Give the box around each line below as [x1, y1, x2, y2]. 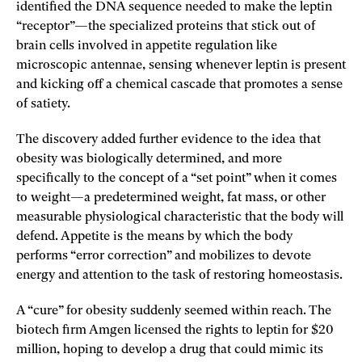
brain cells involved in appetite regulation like [16, 39, 277, 53]
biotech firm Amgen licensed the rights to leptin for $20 [16, 323, 334, 337]
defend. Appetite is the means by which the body [16, 229, 293, 243]
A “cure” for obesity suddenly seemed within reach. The [16, 304, 331, 318]
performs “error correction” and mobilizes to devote [16, 249, 311, 263]
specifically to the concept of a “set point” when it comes [16, 171, 337, 185]
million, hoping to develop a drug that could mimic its [16, 343, 323, 356]
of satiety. [16, 97, 74, 111]
